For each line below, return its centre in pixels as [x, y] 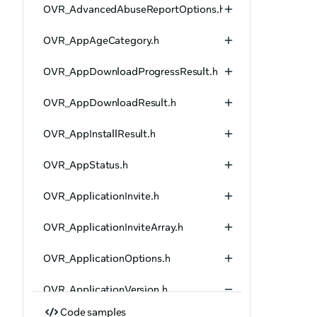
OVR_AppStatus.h [86, 165]
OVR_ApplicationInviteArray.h [114, 227]
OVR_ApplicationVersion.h [105, 289]
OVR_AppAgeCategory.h [102, 40]
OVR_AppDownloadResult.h [110, 103]
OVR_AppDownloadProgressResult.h [131, 71]
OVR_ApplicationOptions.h [107, 258]
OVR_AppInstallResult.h [99, 134]
